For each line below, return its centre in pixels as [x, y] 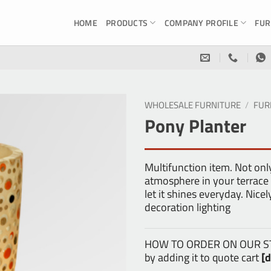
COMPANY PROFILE [201, 22]
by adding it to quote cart [203, 257]
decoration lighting [188, 207]
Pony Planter [195, 126]
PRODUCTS [127, 22]
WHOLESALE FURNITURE [193, 105]
